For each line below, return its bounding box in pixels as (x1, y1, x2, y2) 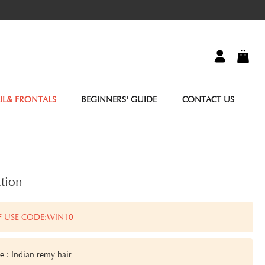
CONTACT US (182, 94, 234, 105)
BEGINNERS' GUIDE (81, 94, 157, 105)
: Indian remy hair (4, 250, 72, 260)
